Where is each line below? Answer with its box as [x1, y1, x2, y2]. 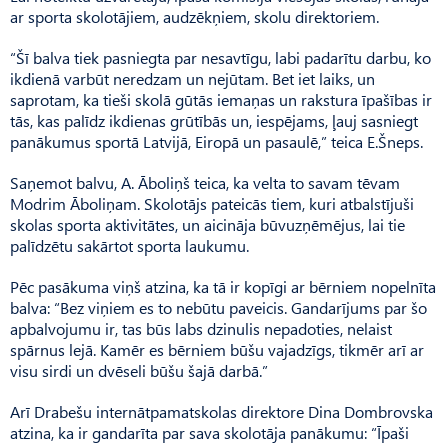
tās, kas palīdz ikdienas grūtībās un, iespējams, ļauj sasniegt [10, 109, 418, 131]
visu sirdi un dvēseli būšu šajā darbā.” [10, 359, 268, 381]
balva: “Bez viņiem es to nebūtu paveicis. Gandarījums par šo [10, 296, 427, 318]
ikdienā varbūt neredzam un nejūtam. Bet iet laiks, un [10, 67, 375, 89]
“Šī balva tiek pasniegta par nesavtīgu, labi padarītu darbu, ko [10, 46, 431, 68]
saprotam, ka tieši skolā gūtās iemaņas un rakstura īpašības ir [10, 88, 432, 110]
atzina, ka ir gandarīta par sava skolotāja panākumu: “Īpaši [10, 421, 409, 443]
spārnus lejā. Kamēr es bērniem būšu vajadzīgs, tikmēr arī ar [10, 338, 424, 360]
